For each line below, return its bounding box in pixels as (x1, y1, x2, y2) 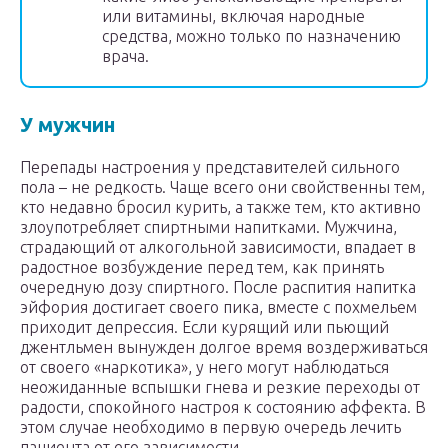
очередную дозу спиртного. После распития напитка (20, 278, 416, 297)
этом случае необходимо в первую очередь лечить (20, 418, 401, 437)
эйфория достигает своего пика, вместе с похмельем (20, 298, 417, 317)
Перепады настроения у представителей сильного (20, 158, 400, 177)
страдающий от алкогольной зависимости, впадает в (20, 238, 416, 257)
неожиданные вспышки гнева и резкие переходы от (20, 378, 420, 397)
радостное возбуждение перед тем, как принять (20, 258, 384, 277)
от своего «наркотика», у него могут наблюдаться (20, 358, 389, 377)
